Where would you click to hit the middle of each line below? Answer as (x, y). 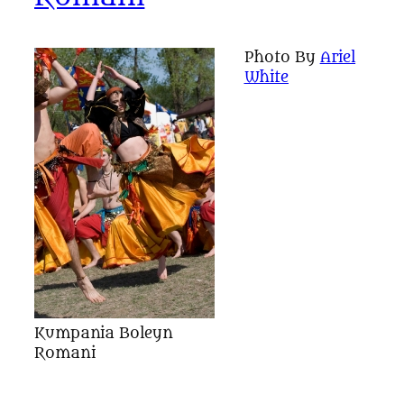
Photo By (282, 57)
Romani (65, 353)
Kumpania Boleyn (104, 333)
